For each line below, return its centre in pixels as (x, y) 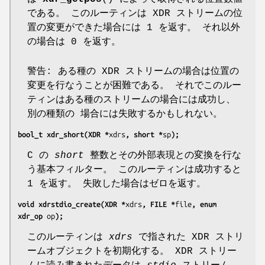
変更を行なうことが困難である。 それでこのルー (134, 85)
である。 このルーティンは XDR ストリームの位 (135, 13)
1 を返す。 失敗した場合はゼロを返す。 (117, 184)
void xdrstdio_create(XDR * (72, 204)
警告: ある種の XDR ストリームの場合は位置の (133, 71)
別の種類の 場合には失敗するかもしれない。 (125, 114)
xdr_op (32, 216)
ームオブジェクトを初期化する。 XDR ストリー (132, 251)
